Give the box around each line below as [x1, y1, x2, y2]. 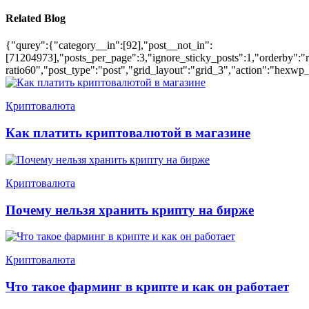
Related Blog [6, 12, 66, 25]
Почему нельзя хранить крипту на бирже [6, 202, 254, 217]
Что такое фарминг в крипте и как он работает [6, 279, 289, 294]
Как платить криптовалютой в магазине [6, 126, 250, 141]
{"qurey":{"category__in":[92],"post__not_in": [6, 39, 212, 52]
